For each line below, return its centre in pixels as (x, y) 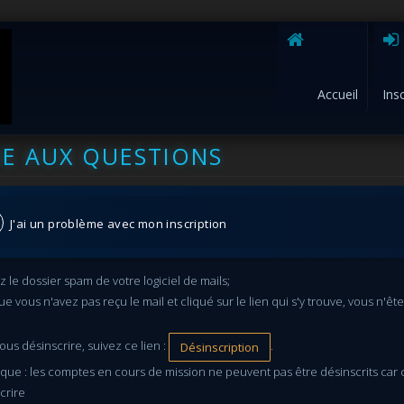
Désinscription (220, 347)
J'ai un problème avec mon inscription (115, 224)
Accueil (338, 94)
